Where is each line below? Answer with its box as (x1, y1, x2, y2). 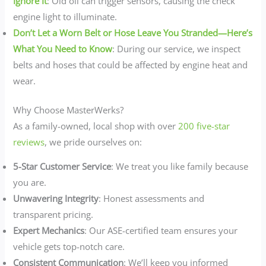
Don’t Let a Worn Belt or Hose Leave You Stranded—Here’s (13, 26, 253, 39)
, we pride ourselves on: (45, 135, 142, 148)
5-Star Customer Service (13, 160, 112, 173)
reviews (13, 135, 45, 148)
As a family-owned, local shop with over (13, 119, 179, 132)
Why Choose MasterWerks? (13, 103, 124, 116)
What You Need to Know (13, 42, 113, 55)
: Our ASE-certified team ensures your (84, 224, 238, 237)
